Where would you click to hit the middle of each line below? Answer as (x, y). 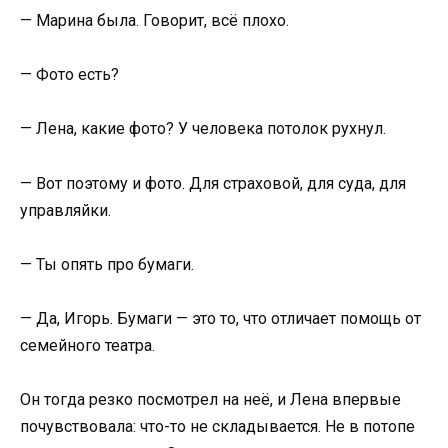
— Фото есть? (69, 75)
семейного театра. (87, 345)
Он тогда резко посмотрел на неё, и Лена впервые (210, 400)
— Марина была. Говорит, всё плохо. (154, 20)
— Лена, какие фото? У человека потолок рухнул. (203, 129)
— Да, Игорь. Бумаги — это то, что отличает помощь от (220, 318)
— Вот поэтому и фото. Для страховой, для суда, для (213, 183)
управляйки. (65, 210)
